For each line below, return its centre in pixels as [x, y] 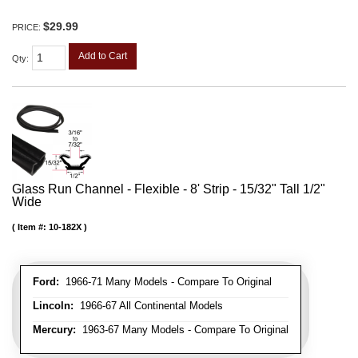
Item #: [33, 227]
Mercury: [54, 330]
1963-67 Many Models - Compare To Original [182, 330]
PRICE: [28, 28]
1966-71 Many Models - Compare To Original [165, 282]
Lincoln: [53, 306]
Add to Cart [103, 56]
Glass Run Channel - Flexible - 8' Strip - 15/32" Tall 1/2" [169, 189]
